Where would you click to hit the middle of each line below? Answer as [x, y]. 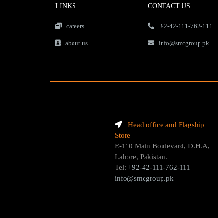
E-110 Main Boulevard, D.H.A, [162, 146]
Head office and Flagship [166, 125]
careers [73, 26]
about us [74, 43]
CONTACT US [169, 6]
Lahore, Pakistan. [141, 157]
